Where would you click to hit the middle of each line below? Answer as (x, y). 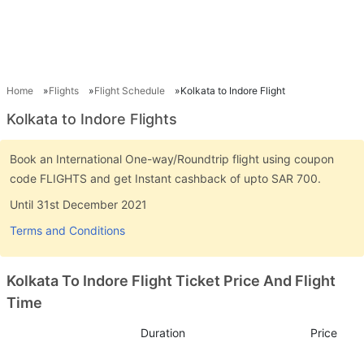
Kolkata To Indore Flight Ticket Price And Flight (171, 280)
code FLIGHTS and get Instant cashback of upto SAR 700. (165, 178)
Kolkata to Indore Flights (92, 119)
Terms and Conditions (67, 230)
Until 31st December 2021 (78, 204)
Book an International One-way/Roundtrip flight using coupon (172, 158)
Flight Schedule (130, 90)
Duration (162, 333)
